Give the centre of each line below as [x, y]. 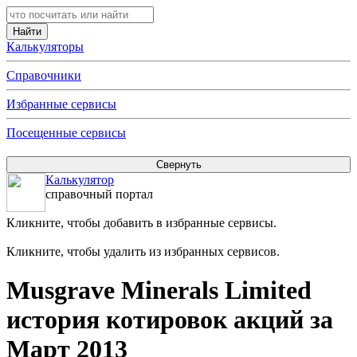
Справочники [44, 75]
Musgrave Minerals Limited [159, 290]
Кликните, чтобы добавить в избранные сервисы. [141, 223]
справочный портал [99, 194]
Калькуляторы [45, 47]
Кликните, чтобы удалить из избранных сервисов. [143, 251]
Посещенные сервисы [66, 133]
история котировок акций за [170, 320]
